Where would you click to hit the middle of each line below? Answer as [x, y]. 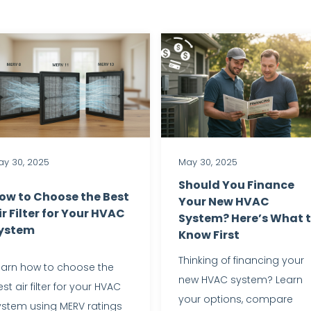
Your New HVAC [224, 201]
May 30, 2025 [208, 162]
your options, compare [236, 299]
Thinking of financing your [241, 260]
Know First [209, 235]
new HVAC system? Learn [241, 279]
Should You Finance [236, 185]
